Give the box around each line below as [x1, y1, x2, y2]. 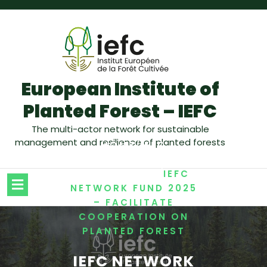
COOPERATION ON [78, 210, 189, 223]
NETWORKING [77, 167, 159, 180]
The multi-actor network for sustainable [31, 122, 209, 135]
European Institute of [21, 76, 219, 102]
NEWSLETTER [95, 153, 170, 166]
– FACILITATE [93, 195, 174, 209]
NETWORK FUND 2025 [70, 181, 197, 194]
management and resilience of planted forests [15, 135, 226, 148]
